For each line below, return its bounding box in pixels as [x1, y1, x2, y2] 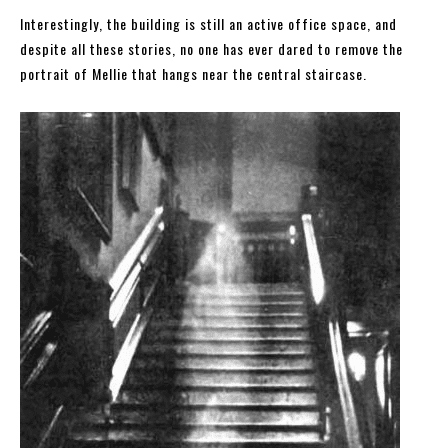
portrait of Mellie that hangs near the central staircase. [20, 63, 367, 85]
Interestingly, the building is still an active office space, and [20, 13, 397, 35]
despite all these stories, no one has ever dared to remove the [20, 38, 403, 60]
